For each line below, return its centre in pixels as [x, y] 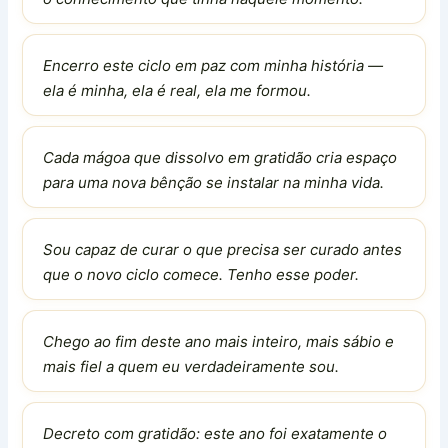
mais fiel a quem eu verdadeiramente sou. [191, 367]
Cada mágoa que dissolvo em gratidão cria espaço [220, 158]
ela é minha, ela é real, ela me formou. [177, 91]
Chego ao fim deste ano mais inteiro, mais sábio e [219, 342]
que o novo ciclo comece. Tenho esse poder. [201, 275]
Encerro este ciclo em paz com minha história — [213, 66]
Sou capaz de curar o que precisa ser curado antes [223, 250]
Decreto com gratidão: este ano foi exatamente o [215, 434]
